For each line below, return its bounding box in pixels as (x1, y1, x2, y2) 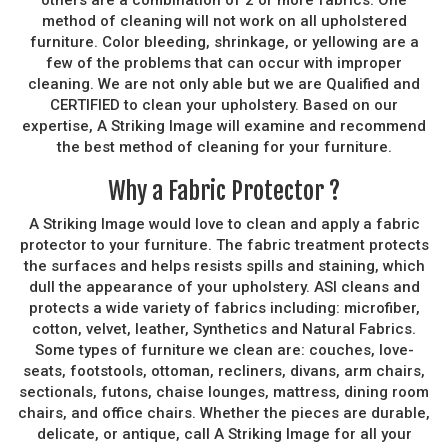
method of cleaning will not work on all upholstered (41, 11, 407, 30)
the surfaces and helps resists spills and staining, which (23, 256, 425, 275)
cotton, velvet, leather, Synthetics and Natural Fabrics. (32, 319, 416, 338)
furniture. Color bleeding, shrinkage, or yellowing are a (29, 32, 419, 51)
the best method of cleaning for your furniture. (56, 137, 392, 156)
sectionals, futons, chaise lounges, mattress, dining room (19, 382, 429, 401)
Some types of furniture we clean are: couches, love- (34, 340, 414, 359)
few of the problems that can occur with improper (46, 53, 402, 72)
